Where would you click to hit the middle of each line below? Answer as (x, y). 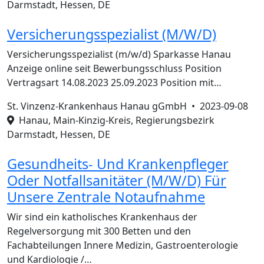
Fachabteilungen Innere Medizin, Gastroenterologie (123, 245)
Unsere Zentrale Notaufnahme (106, 197)
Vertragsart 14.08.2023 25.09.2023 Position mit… (114, 82)
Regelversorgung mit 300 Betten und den (99, 231)
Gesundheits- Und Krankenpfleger (118, 164)
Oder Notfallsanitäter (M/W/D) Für (117, 180)
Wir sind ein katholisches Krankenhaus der (102, 217)
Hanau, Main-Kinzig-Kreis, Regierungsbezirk (114, 120)
